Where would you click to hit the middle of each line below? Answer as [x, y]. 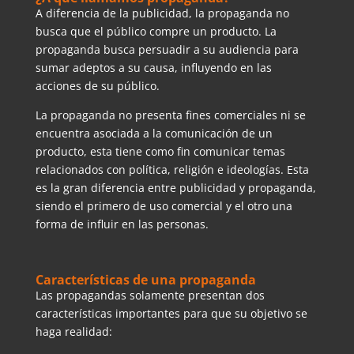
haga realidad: [73, 331]
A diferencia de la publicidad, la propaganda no [162, 13]
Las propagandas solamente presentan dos [150, 295]
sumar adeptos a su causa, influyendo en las [153, 67]
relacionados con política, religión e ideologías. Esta [172, 169]
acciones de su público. [97, 85]
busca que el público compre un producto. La [156, 31]
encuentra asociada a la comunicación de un [154, 133]
